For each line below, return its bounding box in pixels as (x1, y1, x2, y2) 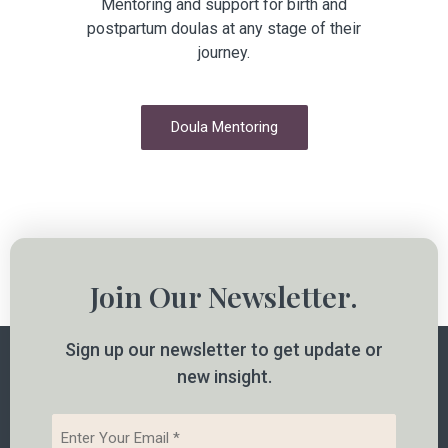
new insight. (176, 366, 272, 388)
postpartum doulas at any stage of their (87, 19, 361, 39)
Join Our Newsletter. (90, 277, 358, 316)
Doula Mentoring (170, 118, 278, 137)
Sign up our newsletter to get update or (65, 339, 383, 361)
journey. (198, 43, 250, 63)
